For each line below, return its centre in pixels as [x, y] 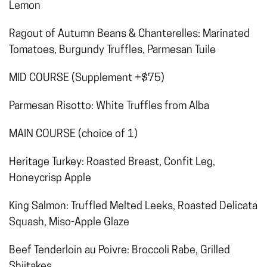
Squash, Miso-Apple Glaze [69, 223]
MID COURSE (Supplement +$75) [87, 79]
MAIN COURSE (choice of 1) [73, 135]
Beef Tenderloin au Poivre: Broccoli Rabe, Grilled [119, 251]
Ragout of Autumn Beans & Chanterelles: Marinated [129, 35]
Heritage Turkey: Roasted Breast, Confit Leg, [112, 163]
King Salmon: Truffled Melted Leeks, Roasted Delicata [133, 207]
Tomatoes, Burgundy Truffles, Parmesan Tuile [112, 51]
